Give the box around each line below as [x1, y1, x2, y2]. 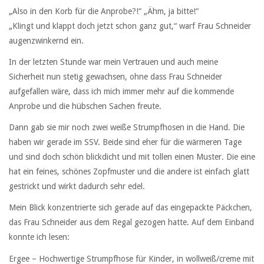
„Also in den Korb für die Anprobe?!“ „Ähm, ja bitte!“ [9, 6, 199, 16]
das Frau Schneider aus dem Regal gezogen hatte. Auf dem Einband [9, 217, 254, 227]
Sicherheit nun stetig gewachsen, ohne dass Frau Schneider [9, 72, 222, 82]
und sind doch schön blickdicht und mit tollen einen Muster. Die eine [9, 152, 255, 162]
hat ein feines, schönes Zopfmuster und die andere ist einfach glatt [9, 167, 249, 177]
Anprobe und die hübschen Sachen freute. [9, 101, 161, 111]
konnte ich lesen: [9, 232, 70, 242]
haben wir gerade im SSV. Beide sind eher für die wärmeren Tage [9, 137, 242, 147]
